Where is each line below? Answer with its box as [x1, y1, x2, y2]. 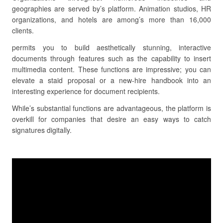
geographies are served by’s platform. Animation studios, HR [12, 3, 211, 13]
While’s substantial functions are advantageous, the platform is [12, 103, 211, 113]
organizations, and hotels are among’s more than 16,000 [12, 14, 211, 24]
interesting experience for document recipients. [12, 86, 160, 96]
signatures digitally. [12, 125, 72, 135]
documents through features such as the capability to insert [12, 53, 211, 63]
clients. [12, 25, 34, 35]
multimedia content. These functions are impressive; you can [12, 64, 211, 74]
